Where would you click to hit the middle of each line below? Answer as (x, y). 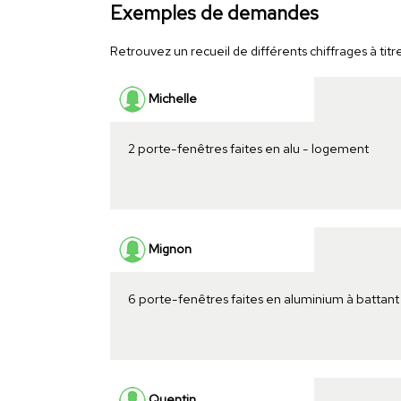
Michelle (171, 98)
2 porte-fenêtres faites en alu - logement (248, 148)
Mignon (168, 248)
